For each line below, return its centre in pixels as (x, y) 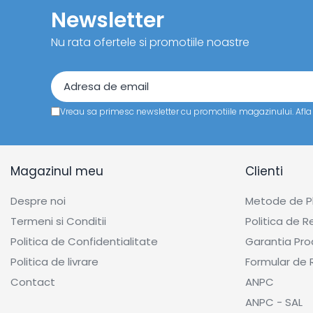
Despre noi (38, 201)
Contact (33, 282)
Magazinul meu (57, 171)
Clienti (264, 171)
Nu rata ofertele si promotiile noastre (150, 42)
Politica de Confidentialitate (84, 241)
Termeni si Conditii (58, 221)
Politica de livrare (54, 262)
